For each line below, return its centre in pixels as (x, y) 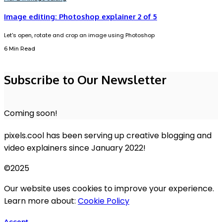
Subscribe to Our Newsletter (85, 79)
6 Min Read (20, 48)
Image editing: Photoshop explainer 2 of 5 (81, 16)
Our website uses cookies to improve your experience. (109, 189)
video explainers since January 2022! (75, 148)
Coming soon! (31, 113)
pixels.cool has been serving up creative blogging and (108, 136)
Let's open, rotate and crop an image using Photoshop (79, 35)
